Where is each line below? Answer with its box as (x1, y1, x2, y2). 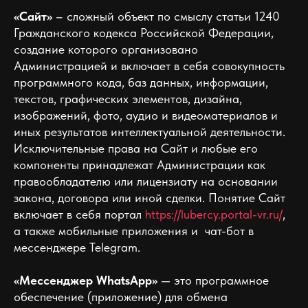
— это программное (157, 273, 269, 287)
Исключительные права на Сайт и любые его (14, 141, 258, 155)
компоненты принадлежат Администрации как (14, 157, 265, 172)
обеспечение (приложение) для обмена (14, 289, 228, 304)
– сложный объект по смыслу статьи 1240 (56, 9, 280, 23)
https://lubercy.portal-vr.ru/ (145, 207, 283, 221)
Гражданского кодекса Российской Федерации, (14, 25, 274, 40)
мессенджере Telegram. (14, 240, 140, 254)
